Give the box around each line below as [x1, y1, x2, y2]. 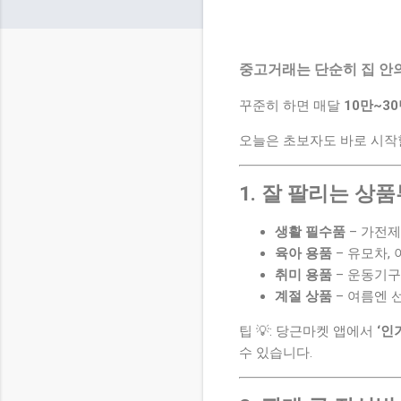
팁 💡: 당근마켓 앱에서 [239, 322, 377, 339]
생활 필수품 [275, 223, 346, 240]
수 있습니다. [239, 344, 312, 361]
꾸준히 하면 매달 [239, 97, 344, 114]
